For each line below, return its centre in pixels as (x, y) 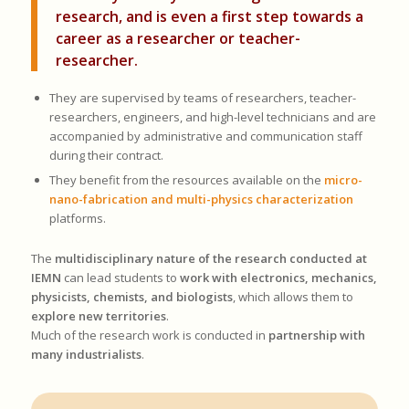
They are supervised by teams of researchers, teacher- (202, 98)
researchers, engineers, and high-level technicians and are (212, 117)
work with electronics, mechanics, (278, 278)
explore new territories (98, 316)
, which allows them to (293, 297)
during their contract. (106, 156)
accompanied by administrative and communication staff (205, 136)
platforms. (77, 219)
